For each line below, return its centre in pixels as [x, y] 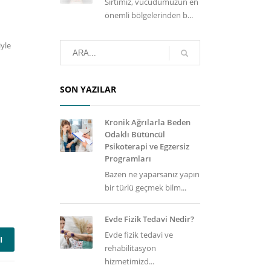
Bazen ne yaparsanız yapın [152, 174]
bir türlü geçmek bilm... [145, 188]
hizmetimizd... [129, 261]
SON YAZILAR [88, 89]
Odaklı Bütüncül [135, 134]
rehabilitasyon [130, 248]
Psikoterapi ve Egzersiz [147, 146]
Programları [128, 158]
